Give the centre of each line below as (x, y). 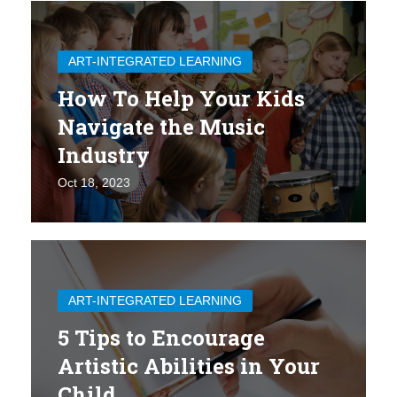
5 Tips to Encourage (161, 337)
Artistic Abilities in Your (189, 366)
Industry (104, 155)
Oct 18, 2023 (94, 182)
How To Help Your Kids (181, 98)
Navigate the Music (161, 126)
